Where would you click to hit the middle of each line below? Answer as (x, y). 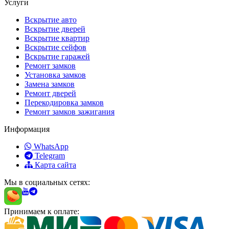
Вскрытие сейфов (55, 48)
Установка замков (55, 75)
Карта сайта (54, 165)
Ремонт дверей (50, 94)
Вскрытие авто (51, 20)
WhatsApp (51, 147)
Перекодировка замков (64, 103)
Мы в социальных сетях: (47, 182)
